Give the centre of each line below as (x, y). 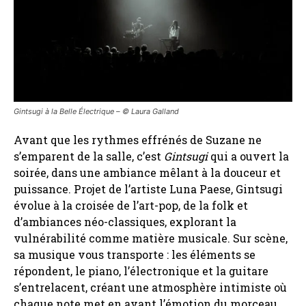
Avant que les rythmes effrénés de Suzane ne (138, 139)
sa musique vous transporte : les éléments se (135, 254)
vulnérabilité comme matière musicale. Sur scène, (151, 238)
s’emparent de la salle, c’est (89, 156)
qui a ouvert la (248, 156)
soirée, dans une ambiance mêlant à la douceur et (147, 172)
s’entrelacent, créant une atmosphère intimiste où (150, 287)
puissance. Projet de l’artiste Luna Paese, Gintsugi (148, 189)
